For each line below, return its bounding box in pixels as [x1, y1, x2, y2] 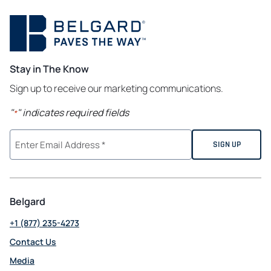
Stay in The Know [10, 62, 89, 76]
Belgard [10, 195, 45, 209]
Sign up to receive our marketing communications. [10, 82, 223, 96]
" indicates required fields [17, 106, 129, 120]
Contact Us [10, 236, 56, 248]
